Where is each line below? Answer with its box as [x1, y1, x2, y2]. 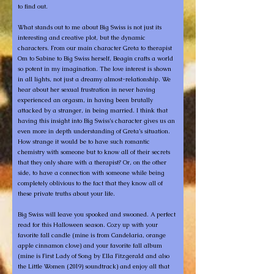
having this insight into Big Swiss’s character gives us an [18, 117, 175, 125]
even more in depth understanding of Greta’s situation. [18, 127, 170, 135]
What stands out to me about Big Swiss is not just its [18, 23, 161, 31]
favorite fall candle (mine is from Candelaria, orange [18, 231, 166, 239]
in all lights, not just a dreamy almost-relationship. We [18, 75, 171, 83]
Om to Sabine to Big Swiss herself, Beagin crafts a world [18, 54, 173, 62]
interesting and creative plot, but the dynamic [18, 34, 146, 42]
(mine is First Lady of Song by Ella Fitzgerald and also [18, 252, 169, 260]
